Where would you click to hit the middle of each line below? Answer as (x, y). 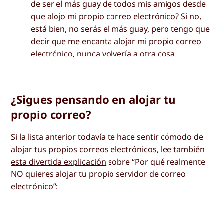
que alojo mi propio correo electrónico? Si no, (116, 17)
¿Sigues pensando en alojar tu (94, 99)
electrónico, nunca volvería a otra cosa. (104, 54)
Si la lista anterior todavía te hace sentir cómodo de (107, 137)
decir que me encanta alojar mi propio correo (116, 41)
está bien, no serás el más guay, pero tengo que (120, 29)
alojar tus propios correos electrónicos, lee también (108, 149)
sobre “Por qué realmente (156, 161)
